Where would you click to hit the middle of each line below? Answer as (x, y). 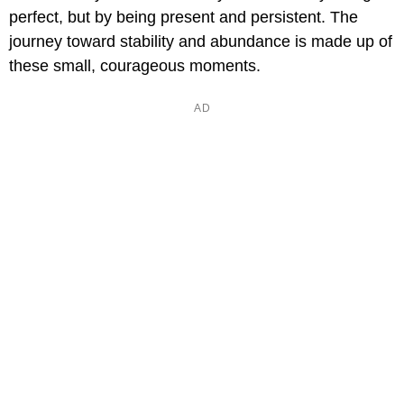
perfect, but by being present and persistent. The (184, 18)
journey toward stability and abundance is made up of (201, 42)
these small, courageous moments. (135, 66)
